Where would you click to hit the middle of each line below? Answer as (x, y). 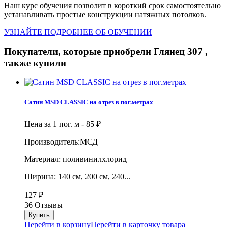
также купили (35, 63)
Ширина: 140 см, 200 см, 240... (77, 176)
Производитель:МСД (61, 141)
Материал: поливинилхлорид (76, 159)
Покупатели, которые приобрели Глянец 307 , (106, 51)
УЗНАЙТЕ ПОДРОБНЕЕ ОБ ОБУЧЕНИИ (78, 32)
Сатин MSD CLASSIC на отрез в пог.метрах (89, 102)
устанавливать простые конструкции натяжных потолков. (105, 14)
